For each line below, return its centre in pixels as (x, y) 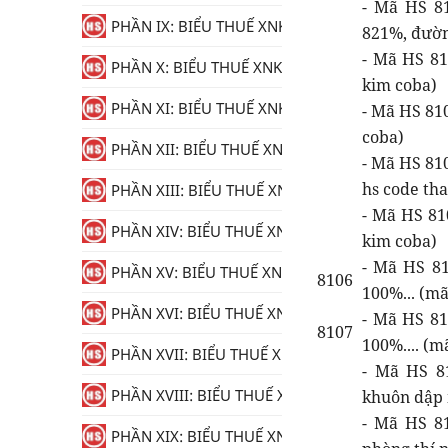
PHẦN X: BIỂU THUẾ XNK (196, 67)
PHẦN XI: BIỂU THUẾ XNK (199, 108)
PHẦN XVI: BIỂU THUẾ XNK (203, 313)
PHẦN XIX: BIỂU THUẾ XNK (203, 436)
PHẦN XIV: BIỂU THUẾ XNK (203, 231)
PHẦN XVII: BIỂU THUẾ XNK (206, 354)
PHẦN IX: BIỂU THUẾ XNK (199, 26)
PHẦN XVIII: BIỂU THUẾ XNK (208, 395)
